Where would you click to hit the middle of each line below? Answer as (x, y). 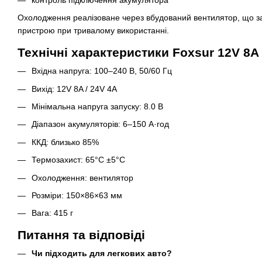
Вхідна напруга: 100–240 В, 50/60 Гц (102, 71)
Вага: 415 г (52, 213)
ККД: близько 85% (65, 142)
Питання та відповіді (81, 235)
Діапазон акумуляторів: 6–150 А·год (100, 124)
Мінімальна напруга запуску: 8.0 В (97, 107)
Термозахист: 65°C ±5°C (78, 160)
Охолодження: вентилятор (82, 177)
